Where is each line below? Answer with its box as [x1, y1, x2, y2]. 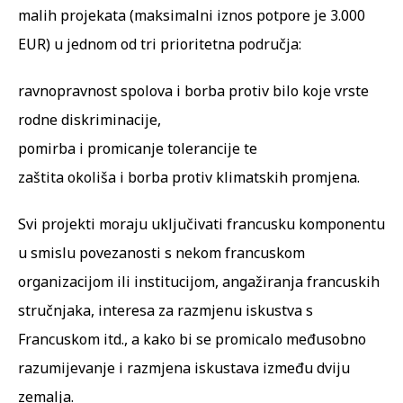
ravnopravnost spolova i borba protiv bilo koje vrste [18, 80, 369, 101]
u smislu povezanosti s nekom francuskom [18, 242, 305, 263]
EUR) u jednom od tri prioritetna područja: [18, 33, 301, 54]
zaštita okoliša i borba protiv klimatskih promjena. [18, 166, 360, 187]
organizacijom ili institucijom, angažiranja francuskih [18, 271, 380, 291]
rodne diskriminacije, [18, 109, 161, 130]
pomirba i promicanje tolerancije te [18, 138, 257, 158]
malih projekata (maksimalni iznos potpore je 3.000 [18, 4, 365, 25]
